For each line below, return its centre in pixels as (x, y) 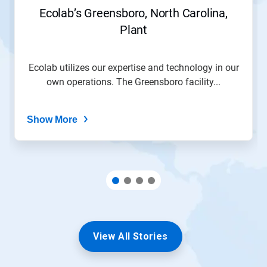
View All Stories (131, 237)
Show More (52, 120)
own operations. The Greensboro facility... (133, 82)
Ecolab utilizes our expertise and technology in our (133, 68)
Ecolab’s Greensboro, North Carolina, (133, 13)
